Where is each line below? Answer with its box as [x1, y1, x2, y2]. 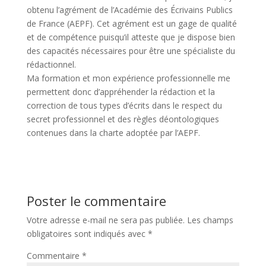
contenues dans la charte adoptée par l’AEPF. [26, 127, 200, 138]
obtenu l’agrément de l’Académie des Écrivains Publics [26, 4, 233, 15]
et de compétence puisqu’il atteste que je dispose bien [26, 31, 235, 43]
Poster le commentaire [26, 192, 166, 210]
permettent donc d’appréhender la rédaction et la [26, 86, 215, 97]
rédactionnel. [26, 59, 76, 70]
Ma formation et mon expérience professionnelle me [26, 72, 230, 84]
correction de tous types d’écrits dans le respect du [26, 100, 222, 111]
